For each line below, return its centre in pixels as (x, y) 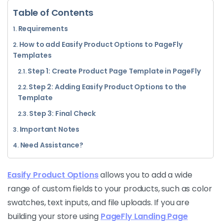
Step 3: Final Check (63, 113)
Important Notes (50, 129)
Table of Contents (53, 13)
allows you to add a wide (145, 175)
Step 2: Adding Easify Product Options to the (108, 87)
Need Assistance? (52, 145)
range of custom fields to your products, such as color (110, 189)
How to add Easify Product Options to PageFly (101, 44)
